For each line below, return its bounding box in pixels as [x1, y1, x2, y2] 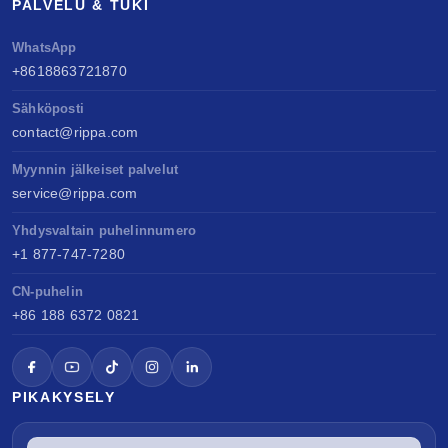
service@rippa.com [12, 185, 138, 202]
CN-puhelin [12, 284, 83, 300]
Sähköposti [12, 101, 84, 117]
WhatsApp [12, 40, 77, 56]
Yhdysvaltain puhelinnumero [12, 223, 197, 239]
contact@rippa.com [12, 124, 139, 141]
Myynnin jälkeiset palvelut [12, 162, 179, 178]
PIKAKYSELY [12, 389, 116, 406]
